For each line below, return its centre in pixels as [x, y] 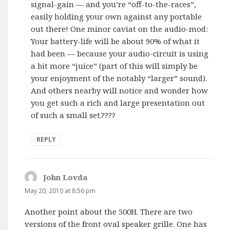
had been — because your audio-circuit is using [120, 53]
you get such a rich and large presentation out [118, 102]
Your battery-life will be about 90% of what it [116, 41]
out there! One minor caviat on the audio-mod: [120, 28]
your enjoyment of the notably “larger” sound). [119, 78]
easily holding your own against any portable [117, 16]
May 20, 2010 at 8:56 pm [60, 190]
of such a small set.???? [73, 115]
